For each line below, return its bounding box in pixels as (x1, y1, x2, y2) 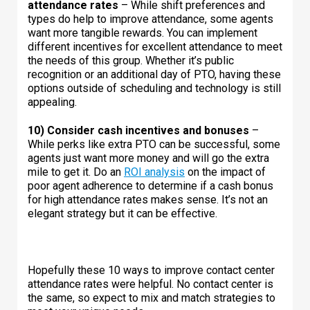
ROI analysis (124, 165, 185, 179)
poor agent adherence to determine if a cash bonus (28, 179, 273, 192)
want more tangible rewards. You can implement (28, 26, 257, 39)
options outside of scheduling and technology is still (28, 81, 281, 95)
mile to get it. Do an (28, 165, 124, 179)
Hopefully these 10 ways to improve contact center (28, 263, 275, 277)
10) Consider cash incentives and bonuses (28, 123, 249, 137)
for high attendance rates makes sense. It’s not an (28, 192, 268, 206)
